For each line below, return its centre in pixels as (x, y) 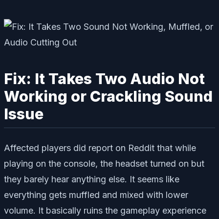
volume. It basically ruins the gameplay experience (105, 211)
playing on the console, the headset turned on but (104, 164)
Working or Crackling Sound (108, 96)
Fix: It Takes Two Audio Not (104, 78)
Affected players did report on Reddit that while (100, 148)
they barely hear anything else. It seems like (92, 179)
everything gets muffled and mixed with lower (96, 195)
